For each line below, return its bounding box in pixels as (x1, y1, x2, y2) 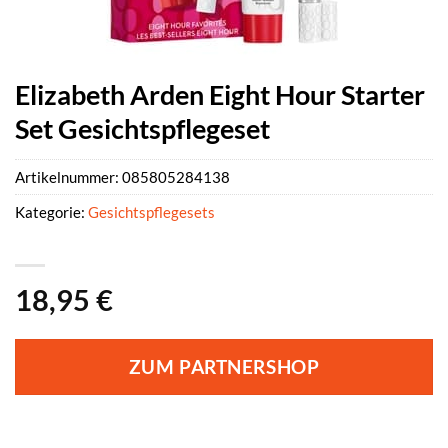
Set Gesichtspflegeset (15, 112, 270, 145)
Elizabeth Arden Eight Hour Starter (15, 78, 425, 111)
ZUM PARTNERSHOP (128, 356, 320, 379)
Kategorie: (15, 203, 88, 222)
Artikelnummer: (15, 168, 122, 187)
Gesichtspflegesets (88, 203, 215, 222)
